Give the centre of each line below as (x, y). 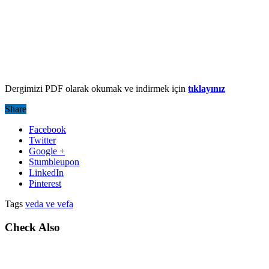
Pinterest (45, 184)
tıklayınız (207, 89)
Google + (47, 151)
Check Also (32, 228)
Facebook (47, 130)
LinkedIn (46, 173)
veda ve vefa (49, 204)
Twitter (42, 141)
